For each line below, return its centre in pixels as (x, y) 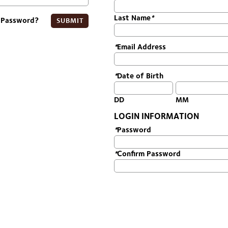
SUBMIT (70, 20)
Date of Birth (140, 76)
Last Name (132, 18)
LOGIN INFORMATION (156, 116)
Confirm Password (149, 153)
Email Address (141, 47)
